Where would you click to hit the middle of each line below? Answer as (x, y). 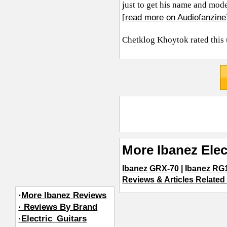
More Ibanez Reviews (64, 195)
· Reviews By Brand (58, 207)
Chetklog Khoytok (156, 40)
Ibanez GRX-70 (151, 169)
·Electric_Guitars (53, 218)
